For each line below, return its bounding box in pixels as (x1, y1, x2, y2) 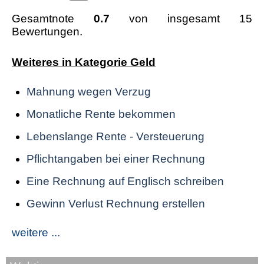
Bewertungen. (12, 25, 82, 38)
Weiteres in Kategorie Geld (12, 56, 156, 69)
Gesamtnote (12, 12, 94, 25)
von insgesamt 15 (110, 12, 252, 25)
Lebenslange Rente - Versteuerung (27, 130, 204, 143)
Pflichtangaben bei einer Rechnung (27, 152, 205, 165)
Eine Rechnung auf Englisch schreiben (27, 174, 224, 187)
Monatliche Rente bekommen (27, 107, 176, 120)
